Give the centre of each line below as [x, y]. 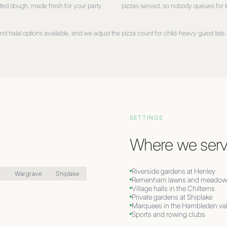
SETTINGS [146, 118]
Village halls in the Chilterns [173, 188]
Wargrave [28, 173]
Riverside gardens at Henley [174, 171]
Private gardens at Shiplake [172, 197]
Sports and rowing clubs [168, 214]
